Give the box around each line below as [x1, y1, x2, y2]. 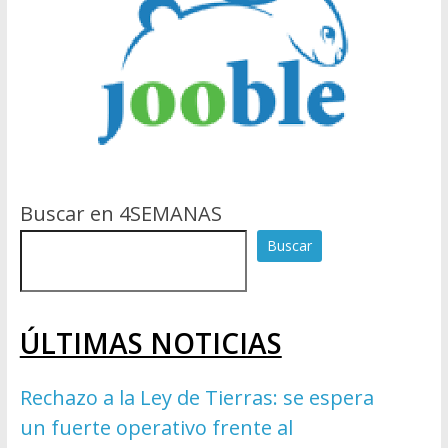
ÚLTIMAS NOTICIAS [19, 324, 282, 363]
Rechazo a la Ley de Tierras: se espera [19, 384, 374, 412]
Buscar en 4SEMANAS [19, 200, 222, 228]
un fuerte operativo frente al [19, 414, 293, 442]
